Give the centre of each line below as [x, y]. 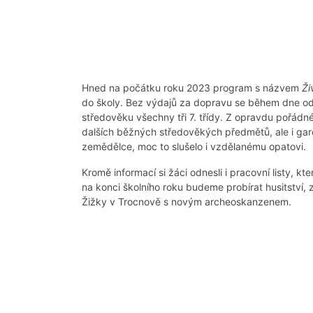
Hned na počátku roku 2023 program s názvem [192, 87]
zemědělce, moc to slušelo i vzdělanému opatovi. [194, 146]
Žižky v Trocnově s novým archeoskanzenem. [187, 201]
